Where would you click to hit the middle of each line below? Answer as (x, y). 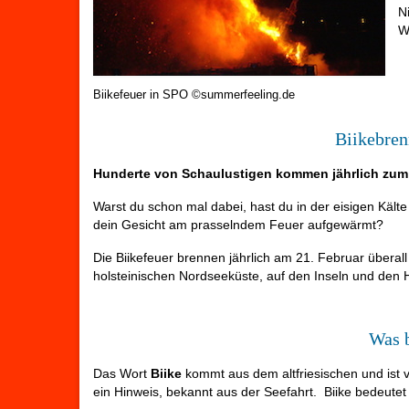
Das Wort (120, 374)
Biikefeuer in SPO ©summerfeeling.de (194, 95)
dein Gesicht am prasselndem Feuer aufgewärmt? (238, 225)
